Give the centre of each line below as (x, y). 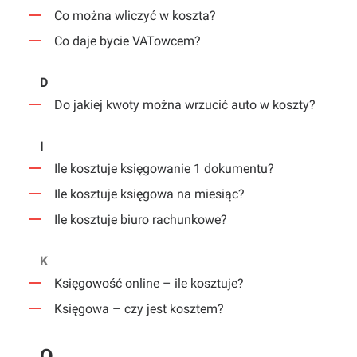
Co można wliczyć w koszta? (135, 16)
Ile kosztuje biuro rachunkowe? (141, 220)
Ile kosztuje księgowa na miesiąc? (149, 194)
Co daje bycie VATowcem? (127, 41)
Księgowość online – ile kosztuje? (149, 283)
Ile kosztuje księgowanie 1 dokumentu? (164, 169)
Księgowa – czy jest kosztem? (139, 309)
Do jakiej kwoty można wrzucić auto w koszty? (185, 105)
